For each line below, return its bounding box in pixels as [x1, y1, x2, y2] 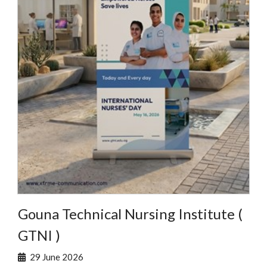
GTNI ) [18, 226, 60, 244]
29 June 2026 [30, 252, 83, 262]
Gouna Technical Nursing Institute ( [18, 205, 243, 222]
